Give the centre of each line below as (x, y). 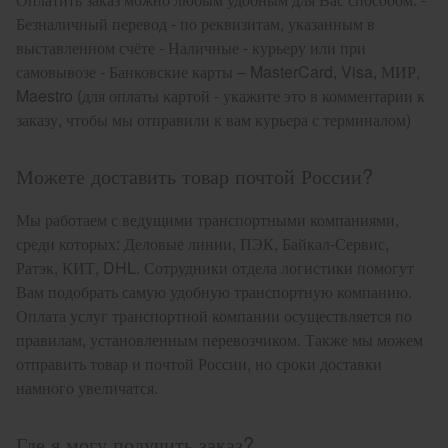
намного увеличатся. (87, 387)
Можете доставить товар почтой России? (194, 175)
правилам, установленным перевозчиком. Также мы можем (219, 339)
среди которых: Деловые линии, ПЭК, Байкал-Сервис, (202, 243)
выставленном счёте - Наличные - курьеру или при (191, 47)
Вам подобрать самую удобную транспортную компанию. (214, 291)
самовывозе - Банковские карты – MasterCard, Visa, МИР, (218, 71)
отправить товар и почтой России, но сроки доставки (199, 363)
